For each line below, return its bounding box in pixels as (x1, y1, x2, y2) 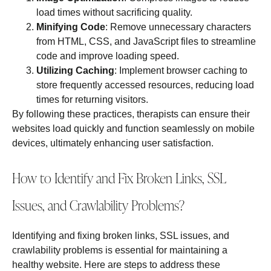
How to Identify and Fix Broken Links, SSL (12, 168, 226, 188)
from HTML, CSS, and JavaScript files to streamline (36, 36, 256, 47)
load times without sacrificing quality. (36, 7, 192, 18)
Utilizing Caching (36, 65, 114, 76)
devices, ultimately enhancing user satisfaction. (12, 138, 214, 149)
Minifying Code (36, 22, 105, 33)
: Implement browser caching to (114, 65, 247, 76)
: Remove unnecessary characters (105, 22, 251, 33)
